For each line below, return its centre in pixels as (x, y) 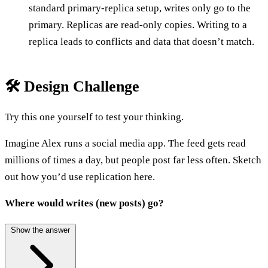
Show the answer (40, 230)
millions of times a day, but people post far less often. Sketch (133, 160)
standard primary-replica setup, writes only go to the (140, 8)
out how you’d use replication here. (80, 176)
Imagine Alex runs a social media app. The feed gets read (125, 143)
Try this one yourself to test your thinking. (94, 117)
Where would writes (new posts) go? (84, 203)
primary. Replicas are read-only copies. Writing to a (138, 25)
